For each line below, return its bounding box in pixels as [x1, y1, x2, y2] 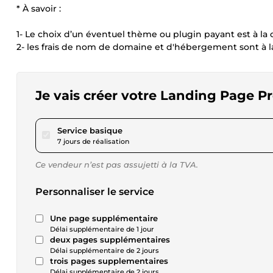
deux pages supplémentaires [50, 235, 170, 244]
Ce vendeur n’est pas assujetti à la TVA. [35, 160, 198, 169]
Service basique [57, 126, 122, 135]
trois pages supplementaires [50, 256, 168, 266]
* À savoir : [16, 3, 61, 14]
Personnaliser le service [35, 186, 154, 197]
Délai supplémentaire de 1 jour [50, 225, 154, 233]
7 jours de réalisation [57, 137, 129, 146]
